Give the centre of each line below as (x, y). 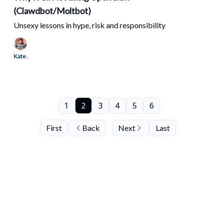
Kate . (21, 56)
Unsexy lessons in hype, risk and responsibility (90, 25)
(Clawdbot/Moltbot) (52, 11)
